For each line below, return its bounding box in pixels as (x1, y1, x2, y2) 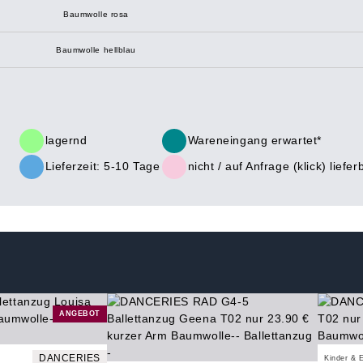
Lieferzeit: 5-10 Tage (45, 160, 160, 173)
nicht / (187, 160, 225, 173)
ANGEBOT (59, 310, 100, 318)
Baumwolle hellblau (55, 45, 137, 54)
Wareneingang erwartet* (187, 134, 322, 147)
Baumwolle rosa (63, 10, 129, 19)
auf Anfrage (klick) (224, 160, 327, 173)
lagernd (45, 134, 88, 147)
